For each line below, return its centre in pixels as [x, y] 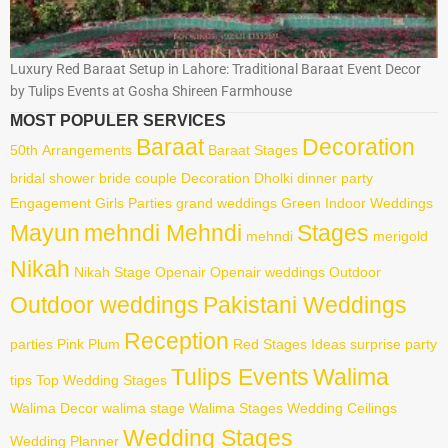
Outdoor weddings [104, 304]
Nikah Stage [112, 271]
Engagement [50, 202]
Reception [176, 340]
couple [156, 177]
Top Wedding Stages [101, 379]
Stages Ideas [304, 343]
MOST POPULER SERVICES [118, 120]
